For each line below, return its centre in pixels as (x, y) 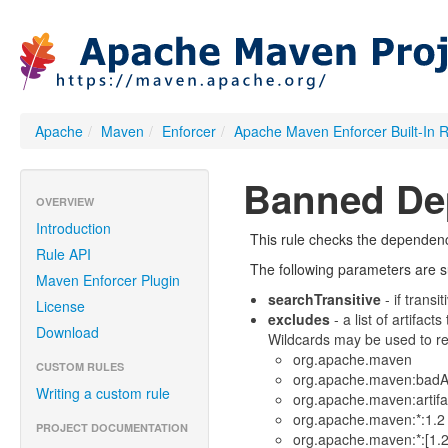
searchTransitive (324, 299)
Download (67, 332)
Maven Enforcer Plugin (108, 280)
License (60, 306)
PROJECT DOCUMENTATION (112, 427)
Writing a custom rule (103, 393)
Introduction (73, 228)
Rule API (63, 254)
